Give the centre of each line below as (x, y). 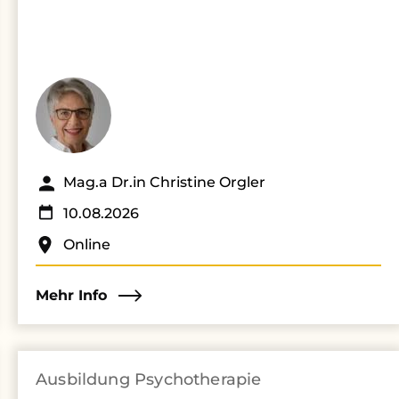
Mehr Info (71, 295)
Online (87, 244)
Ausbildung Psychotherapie (149, 379)
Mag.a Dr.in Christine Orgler (164, 182)
